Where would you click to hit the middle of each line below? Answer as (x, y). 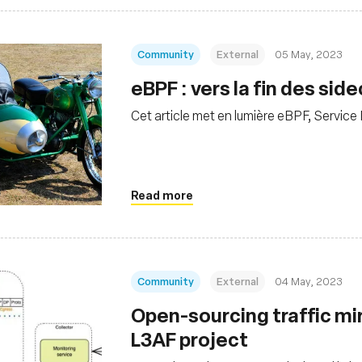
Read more (162, 195)
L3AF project (189, 339)
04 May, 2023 (309, 281)
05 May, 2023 (309, 54)
